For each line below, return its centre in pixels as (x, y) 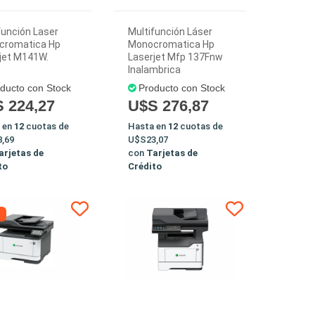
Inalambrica (155, 70)
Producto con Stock (182, 88)
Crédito (145, 166)
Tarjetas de (172, 153)
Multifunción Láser (171, 32)
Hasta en (148, 126)
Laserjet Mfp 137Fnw (176, 57)
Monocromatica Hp (172, 44)
